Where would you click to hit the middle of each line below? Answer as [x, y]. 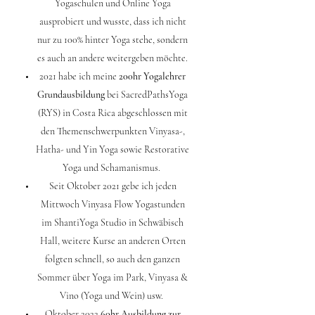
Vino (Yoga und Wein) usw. [112, 295]
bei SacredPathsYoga [146, 94]
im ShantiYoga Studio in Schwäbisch [112, 222]
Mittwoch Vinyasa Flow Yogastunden [112, 204]
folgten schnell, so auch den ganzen [112, 259]
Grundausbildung [71, 94]
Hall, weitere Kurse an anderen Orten [112, 240]
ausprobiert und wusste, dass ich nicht [112, 21]
